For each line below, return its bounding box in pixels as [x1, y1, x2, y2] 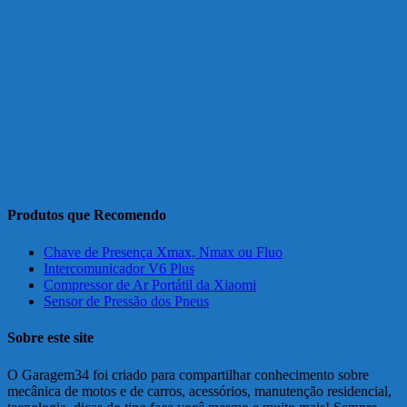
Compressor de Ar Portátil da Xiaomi [44, 277, 256, 293]
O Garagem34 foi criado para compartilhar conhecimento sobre [7, 366, 369, 382]
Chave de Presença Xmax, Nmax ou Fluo [44, 244, 283, 261]
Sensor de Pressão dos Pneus [44, 293, 209, 310]
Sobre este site [7, 329, 94, 345]
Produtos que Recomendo [7, 207, 166, 223]
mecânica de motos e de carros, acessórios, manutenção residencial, [7, 382, 392, 399]
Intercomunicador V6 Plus [44, 261, 194, 277]
